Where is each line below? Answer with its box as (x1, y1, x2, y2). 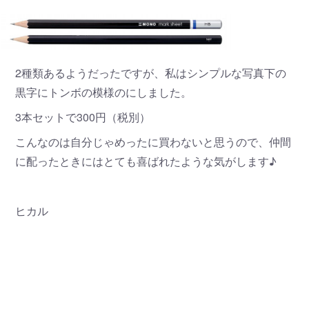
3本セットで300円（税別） (15, 108, 151, 125)
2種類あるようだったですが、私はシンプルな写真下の (15, 64, 287, 81)
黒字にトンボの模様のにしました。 (15, 83, 192, 100)
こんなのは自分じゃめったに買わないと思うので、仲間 (15, 133, 292, 150)
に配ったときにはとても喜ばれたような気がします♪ (15, 152, 277, 169)
